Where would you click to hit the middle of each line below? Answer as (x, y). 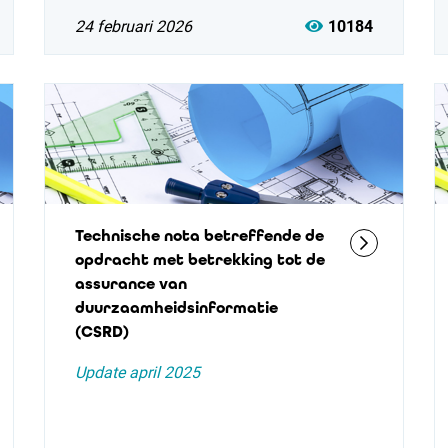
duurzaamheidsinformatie (176, 307)
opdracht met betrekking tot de (199, 259)
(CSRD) (101, 331)
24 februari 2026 (133, 26)
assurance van (130, 283)
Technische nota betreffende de (199, 235)
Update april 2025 (137, 372)
